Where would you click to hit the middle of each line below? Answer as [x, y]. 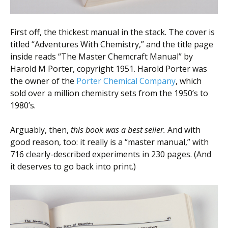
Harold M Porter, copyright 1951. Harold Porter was [109, 68]
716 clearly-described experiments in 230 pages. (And [111, 154]
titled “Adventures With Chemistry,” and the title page [112, 44]
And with [183, 130]
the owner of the [43, 81]
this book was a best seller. [118, 130]
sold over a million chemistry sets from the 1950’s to [109, 93]
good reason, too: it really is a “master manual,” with [109, 142]
